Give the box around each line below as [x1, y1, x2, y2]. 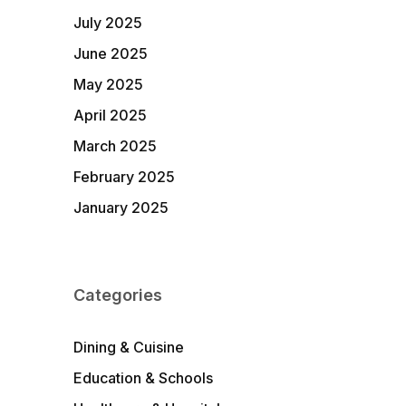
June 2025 [72, 44, 148, 63]
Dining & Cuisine [72, 338, 184, 356]
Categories [72, 285, 162, 304]
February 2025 [72, 168, 175, 186]
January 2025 [72, 198, 169, 217]
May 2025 [72, 75, 143, 93]
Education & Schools [72, 369, 213, 387]
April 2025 [72, 106, 147, 124]
